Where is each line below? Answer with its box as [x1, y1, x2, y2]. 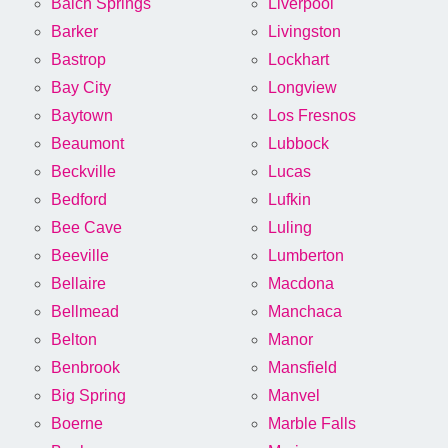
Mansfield [268, 359, 337, 377]
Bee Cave [51, 219, 122, 237]
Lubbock [268, 135, 329, 153]
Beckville [51, 163, 116, 181]
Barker [51, 23, 98, 41]
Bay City [51, 79, 111, 97]
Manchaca [268, 303, 342, 321]
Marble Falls [268, 415, 356, 433]
